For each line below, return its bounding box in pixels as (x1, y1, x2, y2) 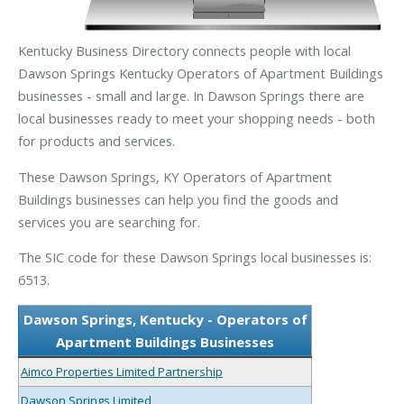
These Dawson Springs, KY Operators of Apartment (18, 167, 332, 186)
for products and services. (18, 131, 175, 150)
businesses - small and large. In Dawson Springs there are (18, 86, 364, 105)
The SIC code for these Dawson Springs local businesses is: (18, 248, 372, 267)
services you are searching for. (18, 212, 200, 231)
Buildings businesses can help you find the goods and (18, 189, 338, 208)
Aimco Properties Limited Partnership (21, 363, 223, 380)
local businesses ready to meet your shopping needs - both (18, 108, 375, 127)
